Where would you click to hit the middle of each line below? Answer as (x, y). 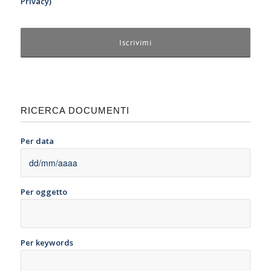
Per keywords (47, 243)
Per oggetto (44, 192)
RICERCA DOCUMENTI (75, 110)
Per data (37, 141)
